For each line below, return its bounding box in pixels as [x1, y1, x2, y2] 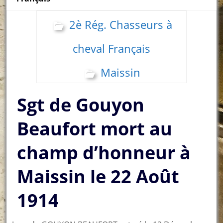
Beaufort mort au [17, 116, 173, 141]
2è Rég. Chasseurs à [69, 16, 172, 32]
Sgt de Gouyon [17, 92, 145, 117]
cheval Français [72, 40, 150, 56]
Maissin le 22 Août [17, 164, 180, 189]
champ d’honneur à [17, 140, 191, 165]
